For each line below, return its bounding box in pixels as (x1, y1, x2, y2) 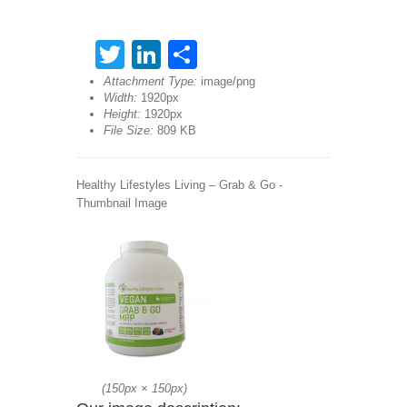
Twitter (124, 38, 211, 71)
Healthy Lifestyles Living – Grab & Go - (76, 178, 283, 192)
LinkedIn (161, 38, 272, 71)
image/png (201, 74, 255, 88)
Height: (104, 107, 141, 121)
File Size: (104, 124, 154, 137)
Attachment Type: (104, 74, 197, 88)
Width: (104, 91, 137, 104)
